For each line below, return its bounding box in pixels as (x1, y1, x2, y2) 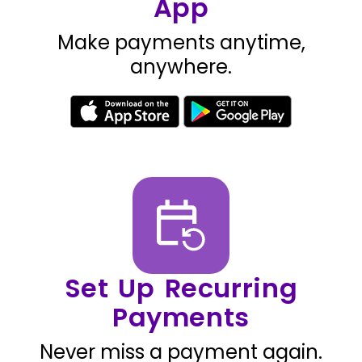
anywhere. (130, 53, 232, 80)
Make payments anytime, (57, 29, 305, 56)
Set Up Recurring (64, 270, 298, 306)
